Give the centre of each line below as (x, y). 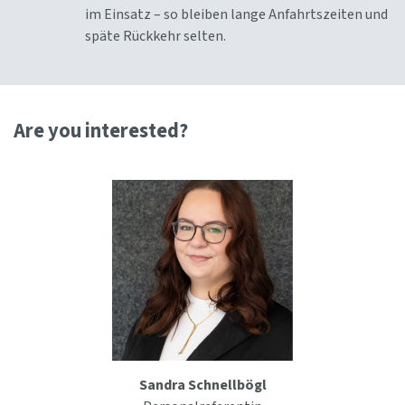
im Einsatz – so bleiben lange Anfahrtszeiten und (236, 15)
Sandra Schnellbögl (202, 386)
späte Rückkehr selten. (155, 37)
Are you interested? (101, 132)
